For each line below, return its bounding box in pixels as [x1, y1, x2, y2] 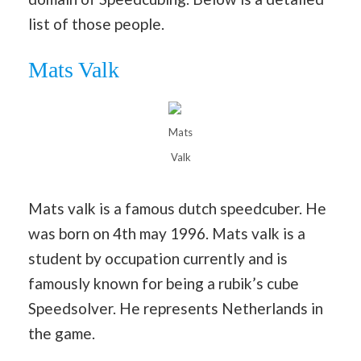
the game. [28, 323, 95, 342]
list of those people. [28, 14, 164, 33]
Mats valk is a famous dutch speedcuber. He [28, 198, 326, 218]
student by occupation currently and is [28, 248, 288, 268]
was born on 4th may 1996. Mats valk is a [28, 223, 305, 243]
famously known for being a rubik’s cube [28, 273, 299, 293]
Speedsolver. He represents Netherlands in [28, 298, 323, 317]
